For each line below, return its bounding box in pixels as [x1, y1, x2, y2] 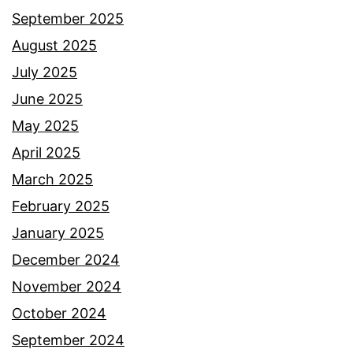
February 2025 [12, 197, 110, 214]
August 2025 [12, 36, 97, 54]
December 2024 [12, 251, 120, 268]
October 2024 [12, 304, 106, 321]
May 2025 [12, 117, 79, 134]
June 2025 [12, 90, 83, 107]
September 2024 [12, 331, 124, 348]
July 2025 [12, 63, 77, 80]
